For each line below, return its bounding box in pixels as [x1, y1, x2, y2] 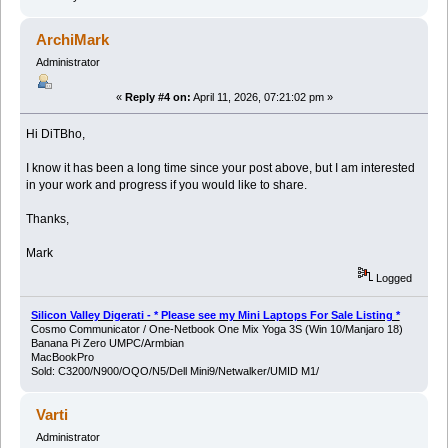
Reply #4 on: [124, 91, 191, 104]
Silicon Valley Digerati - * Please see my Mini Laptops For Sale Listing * [30, 308, 400, 321]
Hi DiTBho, [26, 127, 86, 142]
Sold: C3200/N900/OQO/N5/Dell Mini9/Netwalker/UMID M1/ [30, 364, 319, 377]
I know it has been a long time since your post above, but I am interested [26, 161, 416, 176]
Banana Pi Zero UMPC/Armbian [30, 336, 184, 349]
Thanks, [26, 212, 70, 227]
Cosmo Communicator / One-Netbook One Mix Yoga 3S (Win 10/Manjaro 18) [30, 322, 403, 335]
